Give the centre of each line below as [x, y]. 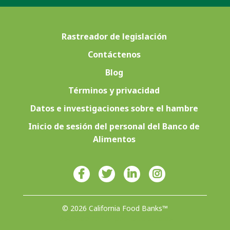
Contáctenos [114, 55]
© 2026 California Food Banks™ [115, 208]
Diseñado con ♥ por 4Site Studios [115, 218]
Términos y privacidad [114, 91]
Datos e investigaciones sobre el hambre [114, 109]
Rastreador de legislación [114, 37]
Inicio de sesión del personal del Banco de [114, 127]
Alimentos [114, 139]
